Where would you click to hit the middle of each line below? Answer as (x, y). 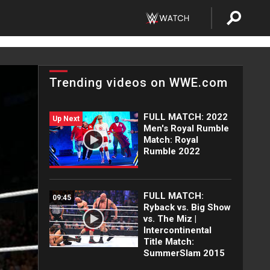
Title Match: (168, 242)
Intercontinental (177, 230)
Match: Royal (171, 140)
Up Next (66, 119)
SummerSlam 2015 (184, 253)
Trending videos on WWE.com (139, 83)
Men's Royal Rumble (186, 128)
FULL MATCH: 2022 (185, 117)
